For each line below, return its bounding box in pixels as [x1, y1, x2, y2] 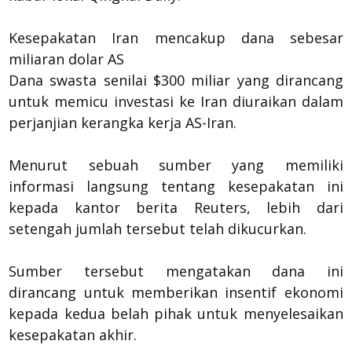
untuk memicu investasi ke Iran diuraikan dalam [9, 91, 343, 111]
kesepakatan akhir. [9, 324, 137, 344]
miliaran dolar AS [9, 49, 125, 68]
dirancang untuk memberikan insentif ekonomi [9, 282, 343, 302]
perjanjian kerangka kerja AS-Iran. [9, 112, 237, 132]
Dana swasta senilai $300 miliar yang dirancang [9, 70, 343, 90]
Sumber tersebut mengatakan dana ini [9, 261, 343, 280]
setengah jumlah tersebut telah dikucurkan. [9, 218, 307, 238]
